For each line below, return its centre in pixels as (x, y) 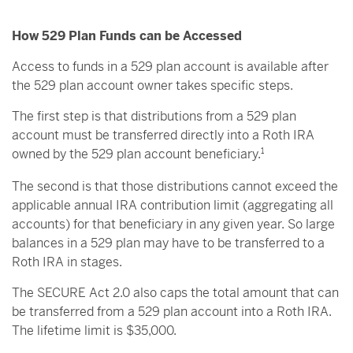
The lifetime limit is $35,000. (94, 331)
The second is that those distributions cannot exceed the (175, 186)
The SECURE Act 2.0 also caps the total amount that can (175, 293)
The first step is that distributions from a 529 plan (154, 116)
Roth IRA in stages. (67, 262)
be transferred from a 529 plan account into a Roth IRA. (172, 312)
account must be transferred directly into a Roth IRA (163, 135)
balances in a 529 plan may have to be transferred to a (168, 243)
